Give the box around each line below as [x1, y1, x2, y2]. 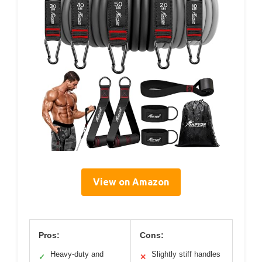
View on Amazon [93, 177, 169, 188]
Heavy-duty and [50, 250, 104, 259]
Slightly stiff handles [151, 250, 220, 259]
